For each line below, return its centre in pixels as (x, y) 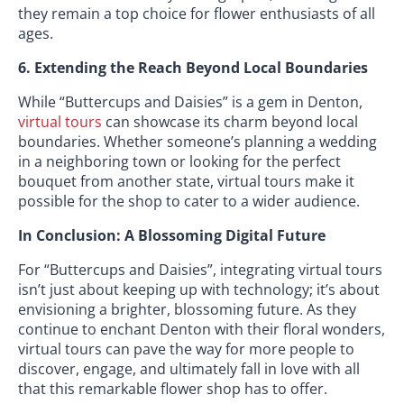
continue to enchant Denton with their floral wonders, (202, 329)
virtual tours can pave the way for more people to (186, 349)
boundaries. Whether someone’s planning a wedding (197, 141)
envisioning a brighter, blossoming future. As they (187, 309)
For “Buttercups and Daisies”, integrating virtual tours (200, 269)
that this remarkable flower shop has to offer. (173, 388)
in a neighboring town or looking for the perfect (179, 161)
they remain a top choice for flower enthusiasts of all (197, 13)
